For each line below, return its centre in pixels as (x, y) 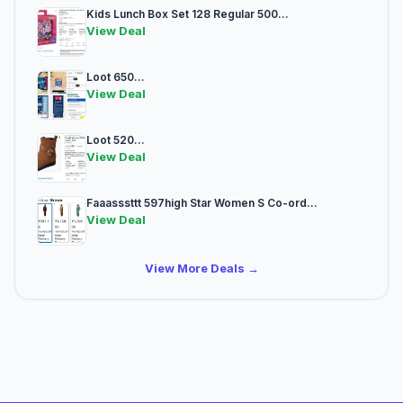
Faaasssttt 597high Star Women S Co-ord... (202, 203)
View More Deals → (201, 269)
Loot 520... (116, 140)
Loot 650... (116, 77)
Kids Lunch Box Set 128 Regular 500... (188, 14)
